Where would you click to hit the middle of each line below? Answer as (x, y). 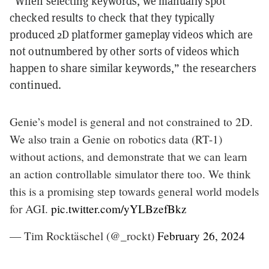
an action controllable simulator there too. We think (130, 174)
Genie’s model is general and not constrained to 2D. (131, 121)
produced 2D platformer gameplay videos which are (131, 34)
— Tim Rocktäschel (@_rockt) (83, 235)
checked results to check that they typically (112, 17)
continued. (35, 85)
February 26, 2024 (201, 235)
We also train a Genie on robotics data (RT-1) (116, 139)
